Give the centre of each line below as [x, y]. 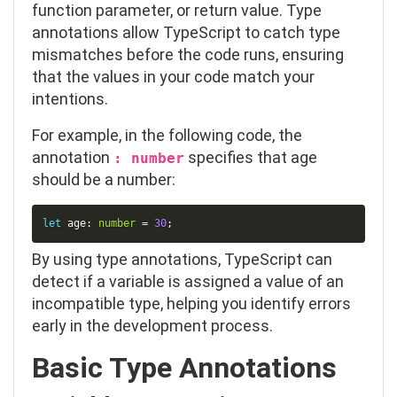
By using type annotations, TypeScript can [182, 259]
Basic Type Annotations [184, 367]
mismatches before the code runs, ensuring [188, 54]
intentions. [70, 99]
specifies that [237, 157]
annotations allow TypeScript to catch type [186, 32]
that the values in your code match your [173, 77]
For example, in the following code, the [167, 135]
